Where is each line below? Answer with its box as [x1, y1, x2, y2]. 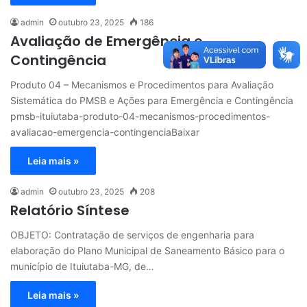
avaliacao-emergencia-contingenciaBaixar [10, 126, 199, 138]
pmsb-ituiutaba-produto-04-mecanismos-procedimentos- [10, 110, 270, 122]
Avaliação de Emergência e [10, 32, 203, 51]
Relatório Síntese [10, 201, 130, 220]
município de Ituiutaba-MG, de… [10, 260, 154, 272]
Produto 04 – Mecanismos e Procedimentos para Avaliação [10, 79, 273, 90]
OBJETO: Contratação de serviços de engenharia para [10, 229, 254, 241]
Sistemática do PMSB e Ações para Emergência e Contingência [10, 95, 293, 106]
